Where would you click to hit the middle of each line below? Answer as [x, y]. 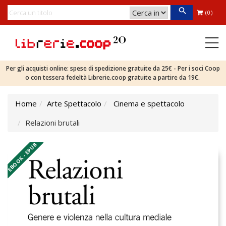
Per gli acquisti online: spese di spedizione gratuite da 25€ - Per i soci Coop [113, 68]
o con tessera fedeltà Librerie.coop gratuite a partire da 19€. [113, 77]
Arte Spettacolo [74, 103]
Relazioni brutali [52, 123]
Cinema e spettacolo [149, 103]
